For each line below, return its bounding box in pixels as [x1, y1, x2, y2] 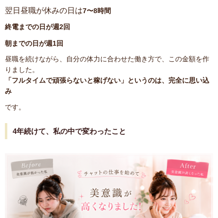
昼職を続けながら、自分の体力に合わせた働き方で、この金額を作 [5, 54, 209, 63]
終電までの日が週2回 [5, 23, 70, 31]
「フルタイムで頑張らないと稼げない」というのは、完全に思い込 [5, 76, 209, 84]
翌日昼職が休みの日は [5, 6, 83, 15]
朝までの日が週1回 [5, 39, 63, 47]
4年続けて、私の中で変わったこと [13, 127, 126, 136]
